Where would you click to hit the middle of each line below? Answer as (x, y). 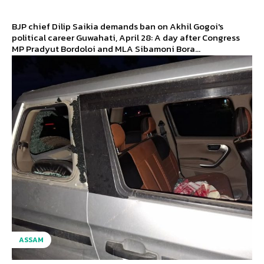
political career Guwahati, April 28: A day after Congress (44, 37)
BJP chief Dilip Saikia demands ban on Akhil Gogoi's (118, 26)
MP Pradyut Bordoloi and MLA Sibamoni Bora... (106, 48)
